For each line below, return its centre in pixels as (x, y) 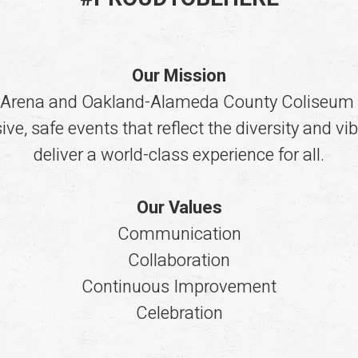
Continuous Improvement (179, 286)
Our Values (179, 207)
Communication (179, 234)
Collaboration (179, 260)
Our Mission (179, 76)
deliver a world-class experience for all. (179, 155)
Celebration (179, 313)
